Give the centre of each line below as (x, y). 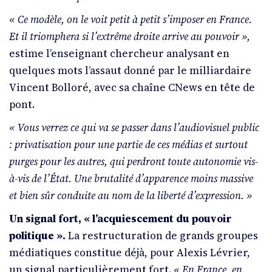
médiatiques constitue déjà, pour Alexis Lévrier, (130, 253)
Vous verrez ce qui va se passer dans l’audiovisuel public (138, 128)
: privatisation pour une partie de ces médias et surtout (128, 145)
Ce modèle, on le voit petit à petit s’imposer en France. (135, 20)
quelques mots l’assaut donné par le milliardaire (130, 71)
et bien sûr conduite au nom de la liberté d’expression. (127, 196)
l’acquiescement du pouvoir (162, 219)
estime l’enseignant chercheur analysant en (119, 54)
